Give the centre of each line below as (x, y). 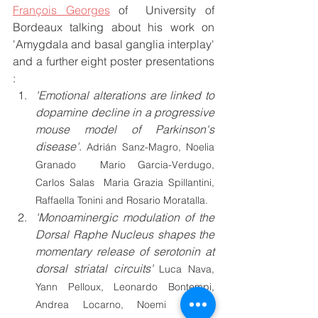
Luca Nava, (187, 269)
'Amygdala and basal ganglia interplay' (114, 44)
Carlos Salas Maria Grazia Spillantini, (125, 183)
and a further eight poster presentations (114, 61)
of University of (162, 10)
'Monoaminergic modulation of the (125, 218)
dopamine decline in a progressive (125, 113)
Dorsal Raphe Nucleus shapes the (125, 235)
